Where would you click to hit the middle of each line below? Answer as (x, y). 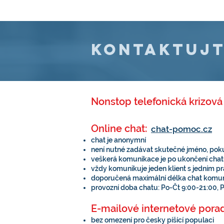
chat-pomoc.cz (181, 129)
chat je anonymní (118, 140)
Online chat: (119, 128)
